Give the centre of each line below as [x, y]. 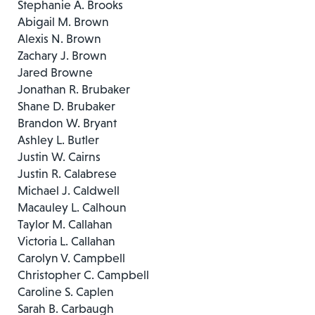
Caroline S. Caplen [66, 291]
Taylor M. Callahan [65, 224]
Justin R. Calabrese [67, 173]
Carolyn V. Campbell [71, 258]
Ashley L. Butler [58, 140]
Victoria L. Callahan [66, 241]
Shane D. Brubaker [66, 106]
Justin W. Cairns [59, 156]
